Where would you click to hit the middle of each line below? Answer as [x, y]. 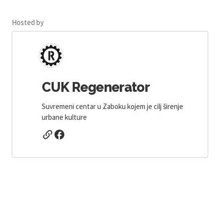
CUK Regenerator [96, 87]
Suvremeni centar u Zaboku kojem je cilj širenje [112, 106]
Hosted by [28, 22]
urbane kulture [64, 117]
